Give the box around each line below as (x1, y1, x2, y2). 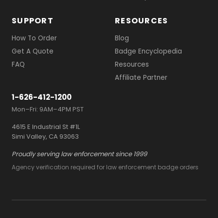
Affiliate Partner (115, 73, 167, 82)
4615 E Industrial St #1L (12, 122, 80, 131)
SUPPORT (12, 15, 54, 26)
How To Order (12, 33, 57, 43)
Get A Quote (12, 46, 54, 56)
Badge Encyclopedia (115, 46, 182, 56)
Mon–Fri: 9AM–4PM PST (12, 104, 84, 114)
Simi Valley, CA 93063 (12, 131, 79, 141)
